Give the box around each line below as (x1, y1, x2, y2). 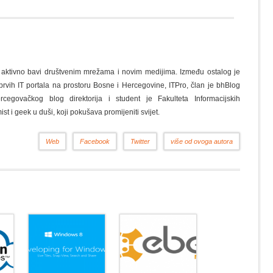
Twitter (130, 138, 150, 145)
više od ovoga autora (171, 138, 233, 145)
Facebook (80, 138, 110, 145)
